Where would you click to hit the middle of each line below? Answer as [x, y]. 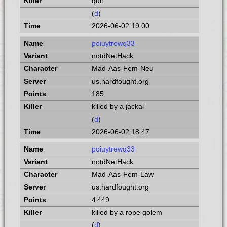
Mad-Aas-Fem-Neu [122, 69]
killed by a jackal [118, 107]
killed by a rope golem [127, 212]
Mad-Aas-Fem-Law [122, 174]
